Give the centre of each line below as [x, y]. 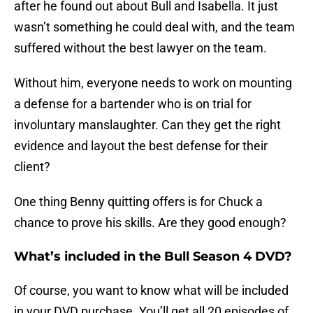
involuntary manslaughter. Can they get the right [147, 125]
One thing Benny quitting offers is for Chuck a [138, 202]
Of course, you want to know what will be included [151, 291]
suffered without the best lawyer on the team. [140, 48]
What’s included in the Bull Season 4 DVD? [153, 257]
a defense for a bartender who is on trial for [133, 104]
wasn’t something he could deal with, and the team [154, 27]
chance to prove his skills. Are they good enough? [150, 223]
